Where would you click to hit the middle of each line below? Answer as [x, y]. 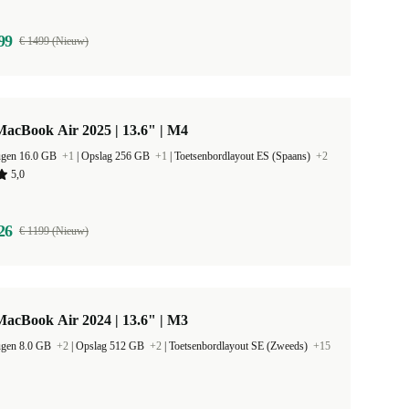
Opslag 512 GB [111, 346]
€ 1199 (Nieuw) [53, 231]
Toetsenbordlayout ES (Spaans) [244, 156]
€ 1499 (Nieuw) [53, 41]
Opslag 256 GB [117, 156]
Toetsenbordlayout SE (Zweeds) [240, 346]
